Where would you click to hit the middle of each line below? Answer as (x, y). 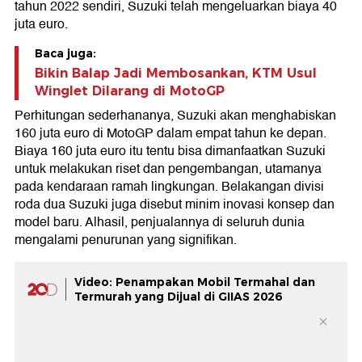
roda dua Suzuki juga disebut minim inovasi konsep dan (175, 205)
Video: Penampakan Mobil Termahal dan (195, 282)
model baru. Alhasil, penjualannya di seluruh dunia (160, 223)
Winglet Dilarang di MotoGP (130, 91)
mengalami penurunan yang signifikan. (126, 240)
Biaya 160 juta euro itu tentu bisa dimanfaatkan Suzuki (170, 152)
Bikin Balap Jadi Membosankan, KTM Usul (176, 74)
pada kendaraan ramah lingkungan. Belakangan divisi (169, 187)
